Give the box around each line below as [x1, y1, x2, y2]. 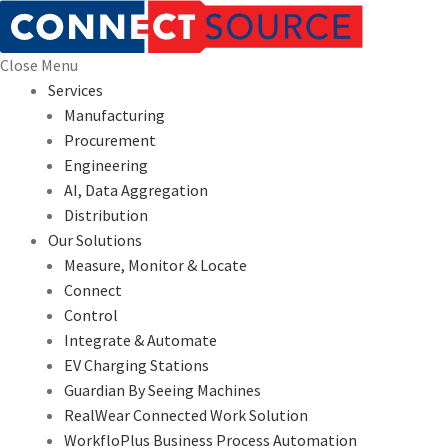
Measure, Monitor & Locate [64, 255, 247, 275]
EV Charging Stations [64, 355, 209, 375]
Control [64, 305, 118, 325]
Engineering [64, 155, 148, 175]
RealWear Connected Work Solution [64, 405, 308, 425]
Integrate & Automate [64, 330, 217, 350]
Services [48, 80, 103, 100]
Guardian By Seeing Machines [64, 380, 261, 400]
